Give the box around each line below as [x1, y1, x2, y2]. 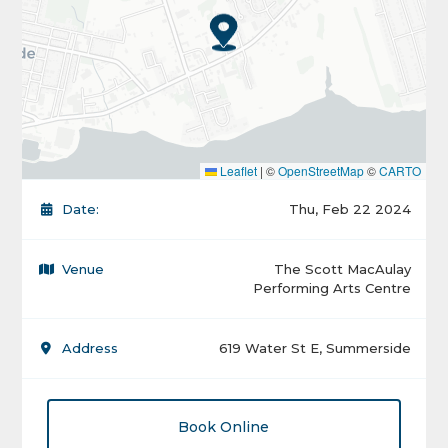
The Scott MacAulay [273, 260, 411, 277]
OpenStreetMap [277, 161, 364, 179]
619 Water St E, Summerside [218, 339, 411, 356]
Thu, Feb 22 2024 [288, 200, 411, 217]
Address [62, 339, 119, 356]
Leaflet [216, 161, 257, 179]
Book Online [178, 417, 270, 436]
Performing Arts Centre [252, 279, 411, 296]
